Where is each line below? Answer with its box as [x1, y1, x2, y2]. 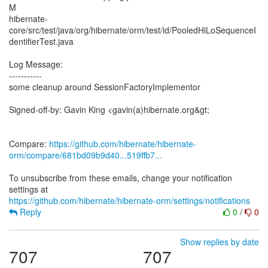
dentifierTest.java [9, 35, 74, 47]
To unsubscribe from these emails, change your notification [9, 172, 232, 184]
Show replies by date [180, 236, 259, 248]
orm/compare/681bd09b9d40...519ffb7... [9, 149, 162, 161]
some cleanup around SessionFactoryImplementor [9, 81, 200, 93]
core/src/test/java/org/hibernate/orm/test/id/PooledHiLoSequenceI [9, 24, 256, 36]
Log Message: [9, 58, 63, 70]
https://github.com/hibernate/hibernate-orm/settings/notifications [9, 194, 250, 206]
